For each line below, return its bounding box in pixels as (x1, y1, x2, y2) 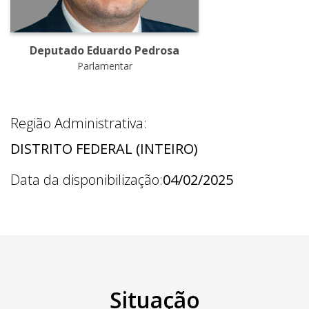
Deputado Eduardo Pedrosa (30, 43, 180, 59)
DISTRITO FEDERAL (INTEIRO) (10, 139, 198, 159)
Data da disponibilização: (10, 170, 163, 190)
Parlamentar (77, 59, 132, 73)
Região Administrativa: (10, 114, 147, 133)
